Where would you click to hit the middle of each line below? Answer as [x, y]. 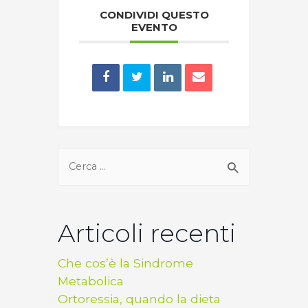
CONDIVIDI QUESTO [154, 15]
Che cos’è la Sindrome [125, 263]
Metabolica [91, 281]
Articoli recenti [147, 233]
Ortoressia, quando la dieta [139, 299]
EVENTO [154, 27]
